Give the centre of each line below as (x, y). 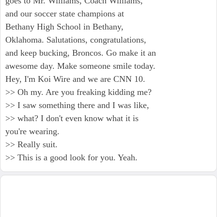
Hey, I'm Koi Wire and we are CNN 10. (75, 79)
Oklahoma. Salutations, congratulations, (76, 40)
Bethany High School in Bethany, (64, 27)
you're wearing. (32, 131)
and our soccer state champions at (65, 14)
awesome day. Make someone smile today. (80, 66)
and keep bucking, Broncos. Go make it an (81, 53)
